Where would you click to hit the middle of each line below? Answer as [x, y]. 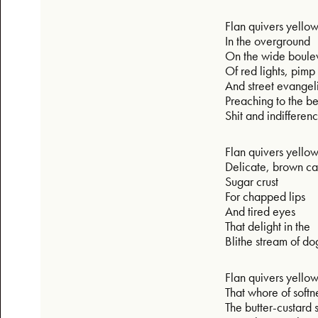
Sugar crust [253, 181]
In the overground [269, 40]
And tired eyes [262, 211]
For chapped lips [267, 196]
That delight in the [269, 226]
